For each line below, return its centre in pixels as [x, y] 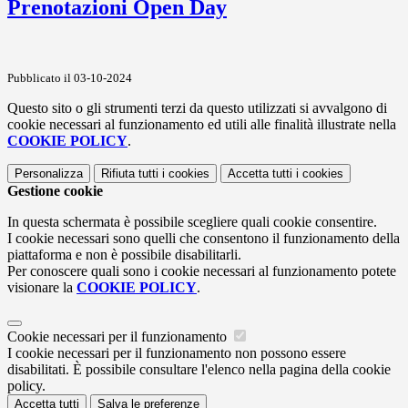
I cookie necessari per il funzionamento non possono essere [177, 352]
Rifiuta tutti [130, 173]
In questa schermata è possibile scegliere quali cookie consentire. [192, 221]
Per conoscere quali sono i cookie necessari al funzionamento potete [202, 270]
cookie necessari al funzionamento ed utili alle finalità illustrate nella [202, 124]
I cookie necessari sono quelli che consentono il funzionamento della [204, 238]
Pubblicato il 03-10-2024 [70, 77]
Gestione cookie [55, 190]
